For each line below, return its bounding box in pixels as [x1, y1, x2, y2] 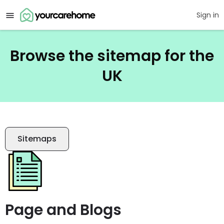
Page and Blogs [5, 199, 121, 220]
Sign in [196, 10, 219, 20]
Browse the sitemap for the [10, 45, 214, 66]
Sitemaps [17, 133, 56, 144]
